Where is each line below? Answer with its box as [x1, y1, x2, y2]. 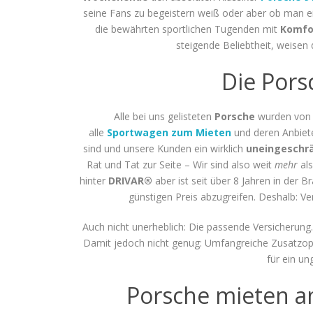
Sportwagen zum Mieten [106, 125, 231, 139]
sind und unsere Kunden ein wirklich [83, 141, 246, 155]
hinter [80, 173, 108, 187]
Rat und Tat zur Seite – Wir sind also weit [87, 157, 275, 171]
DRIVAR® [108, 173, 152, 187]
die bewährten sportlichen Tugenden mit [95, 22, 280, 36]
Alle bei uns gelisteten [114, 109, 214, 123]
